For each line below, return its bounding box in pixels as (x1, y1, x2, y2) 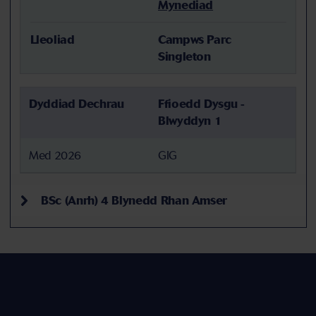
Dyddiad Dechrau (29, 97, 124, 111)
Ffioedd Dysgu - (158, 97, 245, 111)
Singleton (158, 49, 211, 63)
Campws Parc (158, 32, 232, 47)
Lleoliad (30, 32, 75, 47)
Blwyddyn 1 (158, 114, 222, 128)
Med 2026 (29, 147, 82, 162)
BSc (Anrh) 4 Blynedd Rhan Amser (37, 193, 227, 208)
